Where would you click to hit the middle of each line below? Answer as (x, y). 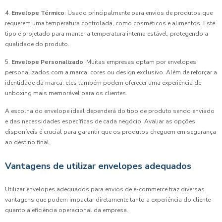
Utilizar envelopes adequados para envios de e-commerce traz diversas (105, 189)
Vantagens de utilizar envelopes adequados (98, 166)
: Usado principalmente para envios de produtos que (139, 13)
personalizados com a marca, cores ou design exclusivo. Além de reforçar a (111, 72)
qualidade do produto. (37, 44)
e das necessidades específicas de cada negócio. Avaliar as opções (100, 121)
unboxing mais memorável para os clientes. (66, 93)
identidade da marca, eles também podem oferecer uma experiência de (103, 83)
